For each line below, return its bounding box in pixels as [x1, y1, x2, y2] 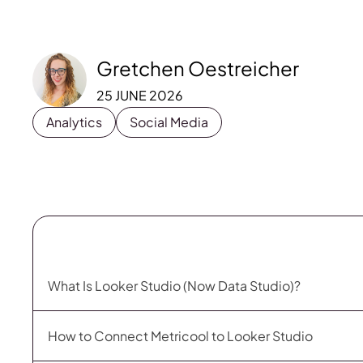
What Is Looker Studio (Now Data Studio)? [48, 276, 301, 294]
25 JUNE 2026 [96, 86, 183, 104]
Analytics [46, 113, 102, 130]
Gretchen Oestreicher [96, 55, 299, 80]
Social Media [130, 113, 208, 130]
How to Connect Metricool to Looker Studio [48, 327, 313, 344]
